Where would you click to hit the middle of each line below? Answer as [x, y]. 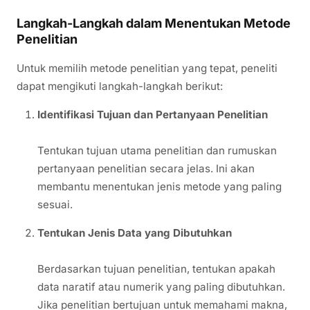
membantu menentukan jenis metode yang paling [159, 187]
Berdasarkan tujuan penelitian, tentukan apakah [156, 269]
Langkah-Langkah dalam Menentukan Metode [154, 23]
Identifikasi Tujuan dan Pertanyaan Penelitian [153, 115]
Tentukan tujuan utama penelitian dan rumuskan [157, 151]
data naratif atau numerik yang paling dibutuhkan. [161, 287]
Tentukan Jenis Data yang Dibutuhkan [135, 233]
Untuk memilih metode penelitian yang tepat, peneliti [147, 68]
